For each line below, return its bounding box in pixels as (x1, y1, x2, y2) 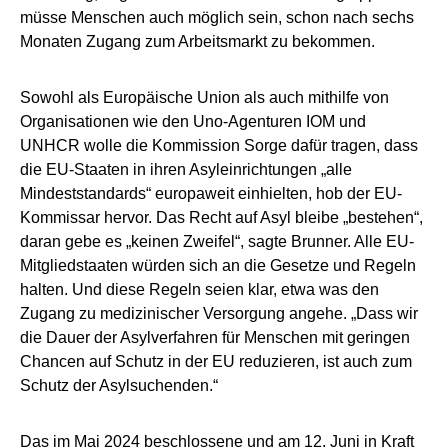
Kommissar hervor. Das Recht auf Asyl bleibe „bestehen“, (20, 209, 423, 227)
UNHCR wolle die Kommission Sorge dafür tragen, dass (20, 137, 418, 155)
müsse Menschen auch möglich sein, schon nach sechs (20, 9, 414, 27)
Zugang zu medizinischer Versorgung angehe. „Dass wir (20, 305, 418, 323)
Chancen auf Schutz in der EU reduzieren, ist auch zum (20, 353, 412, 371)
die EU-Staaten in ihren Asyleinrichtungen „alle (20, 161, 352, 179)
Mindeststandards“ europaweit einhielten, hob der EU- (20, 185, 402, 203)
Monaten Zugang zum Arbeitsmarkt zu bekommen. (20, 33, 375, 51)
